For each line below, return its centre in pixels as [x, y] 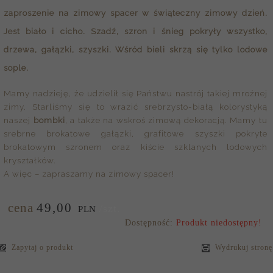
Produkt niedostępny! [219, 222]
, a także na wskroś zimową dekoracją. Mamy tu [166, 120]
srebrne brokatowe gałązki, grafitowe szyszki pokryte [136, 133]
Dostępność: [151, 222]
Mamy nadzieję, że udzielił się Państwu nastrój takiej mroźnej [136, 93]
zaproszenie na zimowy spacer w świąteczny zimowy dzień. [136, 13]
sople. [16, 68]
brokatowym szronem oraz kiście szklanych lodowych [136, 147]
